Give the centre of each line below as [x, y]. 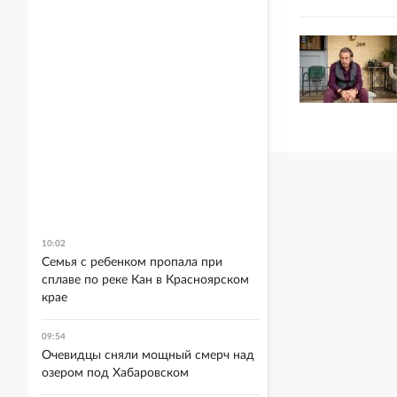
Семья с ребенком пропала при [132, 262]
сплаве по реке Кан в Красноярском [145, 280]
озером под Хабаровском [115, 373]
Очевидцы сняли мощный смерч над [148, 355]
